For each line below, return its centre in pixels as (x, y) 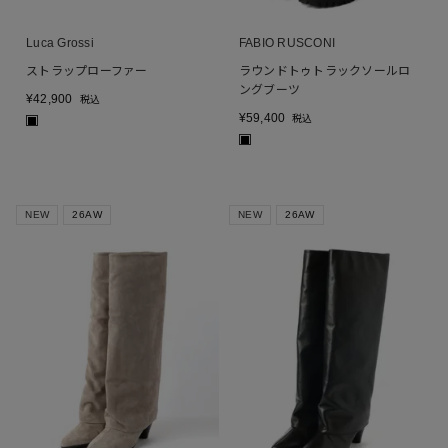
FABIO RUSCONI (287, 43)
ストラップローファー (87, 71)
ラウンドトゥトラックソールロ (325, 71)
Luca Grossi (60, 43)
